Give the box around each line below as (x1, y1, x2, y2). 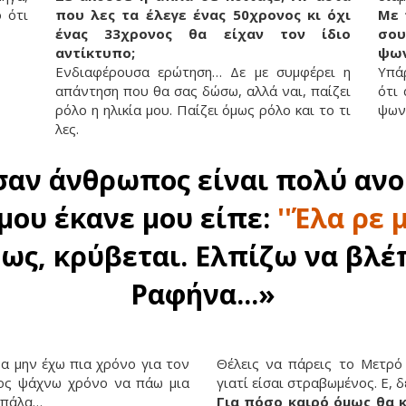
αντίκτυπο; (54, 43, 135, 63)
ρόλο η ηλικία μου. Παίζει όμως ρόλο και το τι (54, 101, 352, 120)
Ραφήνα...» (130, 275, 275, 314)
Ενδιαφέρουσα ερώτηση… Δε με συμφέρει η (54, 63, 352, 82)
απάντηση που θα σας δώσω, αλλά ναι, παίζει (54, 82, 352, 101)
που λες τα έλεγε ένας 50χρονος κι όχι (54, 5, 352, 24)
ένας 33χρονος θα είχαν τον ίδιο (54, 24, 352, 43)
